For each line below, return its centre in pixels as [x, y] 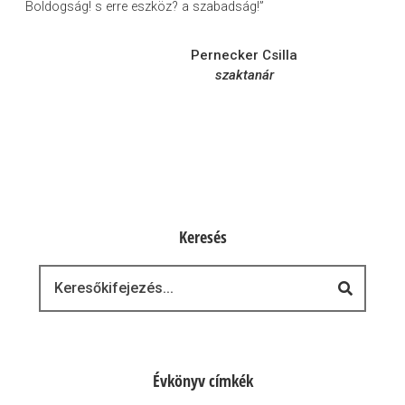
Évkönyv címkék [202, 381]
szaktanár [244, 75]
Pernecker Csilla [245, 56]
